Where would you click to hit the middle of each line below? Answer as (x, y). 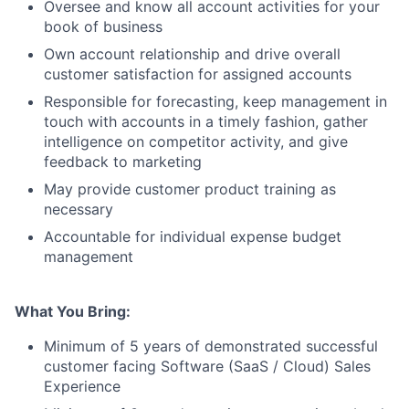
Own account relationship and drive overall (192, 54)
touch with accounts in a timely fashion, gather (206, 121)
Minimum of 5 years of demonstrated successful (211, 346)
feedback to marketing (123, 162)
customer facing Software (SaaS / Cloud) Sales (207, 366)
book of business (103, 26)
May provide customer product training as (190, 189)
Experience (82, 386)
